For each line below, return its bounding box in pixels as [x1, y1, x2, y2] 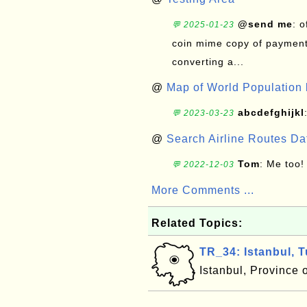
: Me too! [260, 158, 304, 169]
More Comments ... [151, 184, 254, 196]
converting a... [172, 56, 244, 67]
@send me [238, 19, 293, 29]
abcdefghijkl [238, 107, 304, 118]
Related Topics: [151, 217, 243, 229]
